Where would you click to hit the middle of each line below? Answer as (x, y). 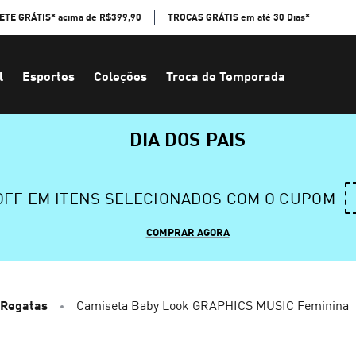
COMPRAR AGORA (188, 232)
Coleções (120, 76)
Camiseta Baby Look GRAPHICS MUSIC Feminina (213, 305)
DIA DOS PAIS (188, 138)
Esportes (48, 76)
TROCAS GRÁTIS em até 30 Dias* (239, 17)
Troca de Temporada (226, 76)
